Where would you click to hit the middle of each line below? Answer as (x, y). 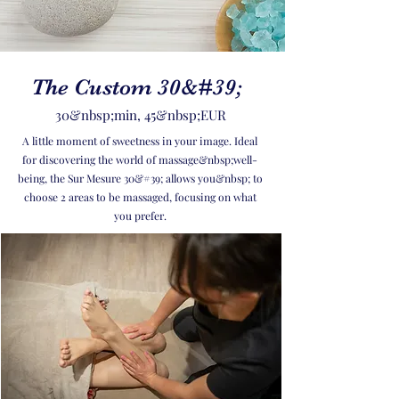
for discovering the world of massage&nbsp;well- (140, 159)
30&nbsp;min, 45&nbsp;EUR (141, 115)
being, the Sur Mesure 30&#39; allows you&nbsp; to (140, 178)
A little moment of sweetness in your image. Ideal (140, 141)
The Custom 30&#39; (136, 87)
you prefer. (140, 216)
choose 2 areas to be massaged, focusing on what (140, 197)
